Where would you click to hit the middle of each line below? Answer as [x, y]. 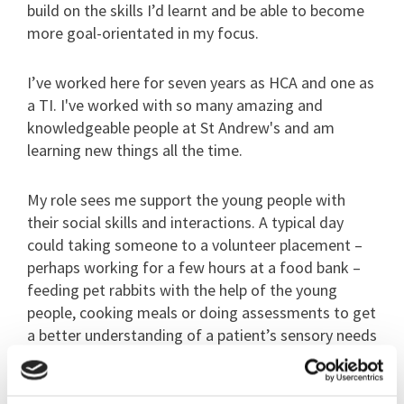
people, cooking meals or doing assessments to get [202, 313]
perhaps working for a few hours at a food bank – [194, 268]
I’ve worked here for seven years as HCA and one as [201, 83]
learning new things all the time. [135, 151]
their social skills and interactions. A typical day [185, 223]
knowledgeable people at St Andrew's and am [181, 128]
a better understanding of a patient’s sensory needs [202, 335]
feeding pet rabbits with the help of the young [182, 290]
